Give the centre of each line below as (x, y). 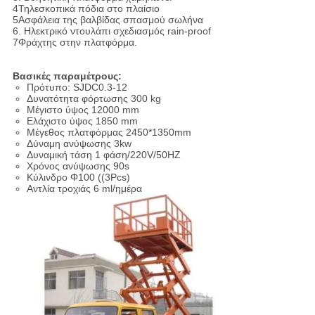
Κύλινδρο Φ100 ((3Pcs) (78, 178)
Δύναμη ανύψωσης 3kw (79, 144)
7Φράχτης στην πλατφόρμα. (75, 43)
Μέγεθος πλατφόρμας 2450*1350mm (109, 133)
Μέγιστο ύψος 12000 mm (83, 110)
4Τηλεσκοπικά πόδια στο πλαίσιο (86, 9)
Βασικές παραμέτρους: (67, 76)
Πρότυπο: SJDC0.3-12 (77, 88)
